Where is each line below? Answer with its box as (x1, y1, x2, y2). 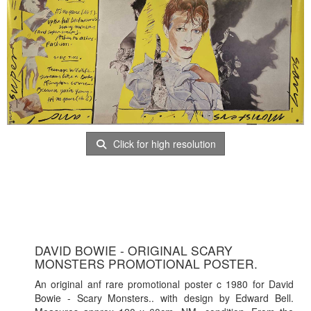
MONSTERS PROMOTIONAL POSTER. (35, 255, 258, 273)
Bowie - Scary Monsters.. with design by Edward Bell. (35, 291, 294, 305)
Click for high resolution (110, 136, 217, 151)
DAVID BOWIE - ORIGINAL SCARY (35, 242, 233, 260)
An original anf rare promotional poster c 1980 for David (35, 277, 294, 292)
